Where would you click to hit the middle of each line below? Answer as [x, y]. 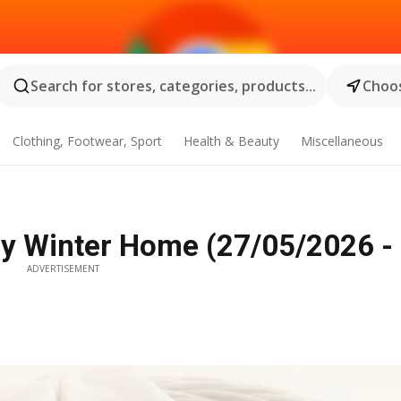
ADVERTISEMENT [63, 269]
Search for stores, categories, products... [173, 86]
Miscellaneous [341, 141]
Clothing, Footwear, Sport [88, 141]
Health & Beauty [231, 141]
